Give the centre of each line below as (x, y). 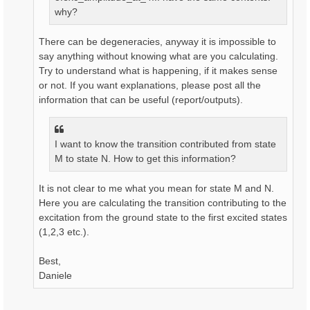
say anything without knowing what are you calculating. (158, 56)
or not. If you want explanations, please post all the (150, 85)
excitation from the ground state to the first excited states (163, 217)
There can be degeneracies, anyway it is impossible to (157, 41)
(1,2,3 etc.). (64, 231)
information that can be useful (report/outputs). (141, 99)
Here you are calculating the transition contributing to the (163, 202)
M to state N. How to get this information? (145, 158)
